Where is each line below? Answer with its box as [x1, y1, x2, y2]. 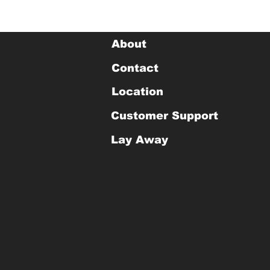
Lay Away [111, 134, 168, 146]
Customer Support [111, 110, 218, 122]
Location [111, 86, 163, 98]
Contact [111, 62, 159, 75]
